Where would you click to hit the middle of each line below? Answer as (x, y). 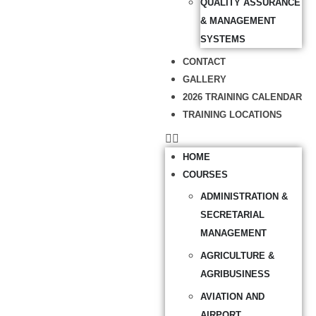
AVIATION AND (232, 297)
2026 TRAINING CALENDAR (242, 97)
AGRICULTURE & (237, 256)
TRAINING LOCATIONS (232, 115)
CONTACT (204, 62)
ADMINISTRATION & (244, 196)
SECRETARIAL (232, 215)
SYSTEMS (223, 39)
